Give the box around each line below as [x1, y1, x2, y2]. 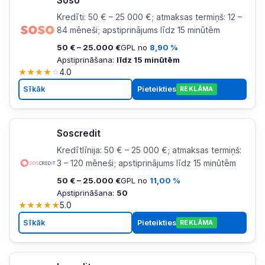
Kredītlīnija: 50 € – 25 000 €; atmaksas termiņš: [56, 145, 241, 156]
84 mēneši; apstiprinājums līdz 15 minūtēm [56, 24, 220, 35]
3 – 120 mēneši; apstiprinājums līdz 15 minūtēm [56, 158, 236, 169]
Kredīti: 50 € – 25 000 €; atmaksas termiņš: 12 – [56, 11, 242, 22]
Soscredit [56, 128, 101, 140]
